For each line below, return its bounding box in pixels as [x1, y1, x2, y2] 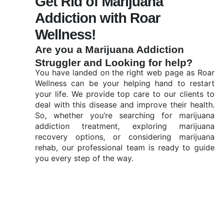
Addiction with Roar [35, 10, 160, 26]
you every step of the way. [35, 153, 136, 163]
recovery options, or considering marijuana [35, 132, 215, 142]
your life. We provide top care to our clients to [35, 89, 215, 99]
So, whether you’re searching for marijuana [35, 110, 215, 120]
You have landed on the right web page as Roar [35, 68, 215, 77]
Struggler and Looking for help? [35, 57, 193, 68]
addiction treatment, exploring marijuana [35, 121, 215, 131]
